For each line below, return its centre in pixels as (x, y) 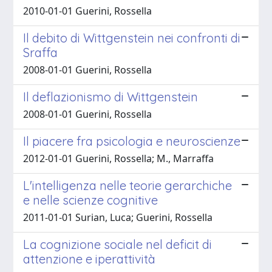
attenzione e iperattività (89, 259)
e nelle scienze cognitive (90, 200)
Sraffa (40, 52)
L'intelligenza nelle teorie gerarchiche (127, 185)
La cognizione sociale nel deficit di (117, 244)
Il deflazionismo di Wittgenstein (110, 97)
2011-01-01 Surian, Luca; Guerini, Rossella (118, 217)
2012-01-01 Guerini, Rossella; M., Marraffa (118, 158)
